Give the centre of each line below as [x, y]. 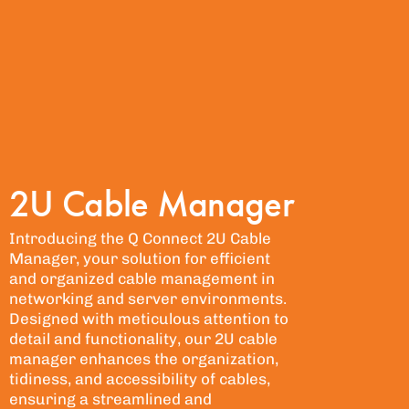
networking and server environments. [148, 299]
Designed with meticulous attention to [149, 319]
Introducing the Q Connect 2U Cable [140, 239]
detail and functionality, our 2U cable [143, 339]
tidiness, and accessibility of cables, [140, 379]
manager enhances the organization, [144, 359]
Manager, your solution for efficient [140, 259]
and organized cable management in [142, 279]
